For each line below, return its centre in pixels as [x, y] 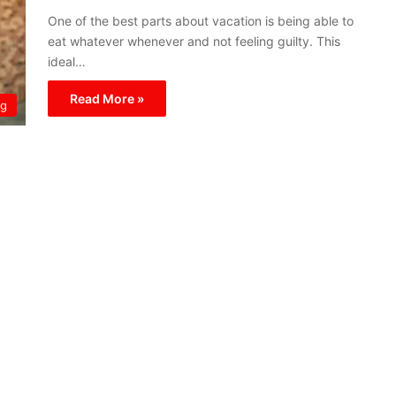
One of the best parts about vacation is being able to [201, 21]
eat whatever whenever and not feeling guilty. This [194, 41]
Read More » [107, 99]
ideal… [67, 61]
